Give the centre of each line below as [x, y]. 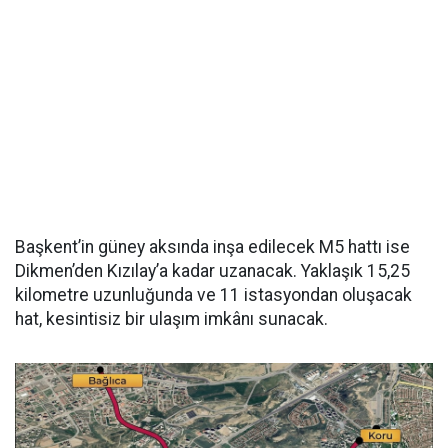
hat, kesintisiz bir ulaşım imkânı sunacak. [171, 319]
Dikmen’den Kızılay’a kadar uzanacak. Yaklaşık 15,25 [212, 271]
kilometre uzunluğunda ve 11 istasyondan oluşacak [213, 295]
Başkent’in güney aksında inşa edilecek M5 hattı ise [212, 247]
